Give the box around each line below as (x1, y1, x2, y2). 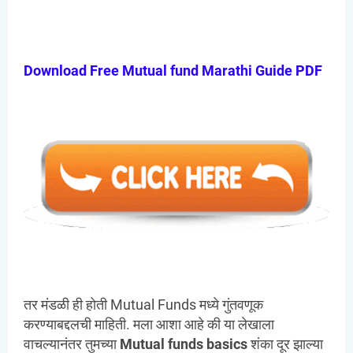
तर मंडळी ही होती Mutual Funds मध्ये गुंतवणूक (24, 296, 263, 314)
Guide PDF (252, 62, 322, 80)
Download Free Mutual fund (24, 62, 202, 80)
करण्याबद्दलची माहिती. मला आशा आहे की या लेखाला (24, 316, 274, 333)
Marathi (202, 62, 252, 80)
